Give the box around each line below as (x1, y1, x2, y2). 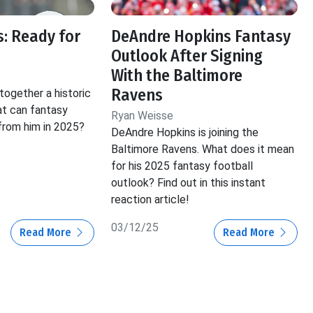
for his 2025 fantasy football (111, 159, 254, 173)
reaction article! (111, 193, 190, 207)
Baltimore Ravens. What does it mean (111, 143, 295, 156)
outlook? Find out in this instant (111, 176, 266, 190)
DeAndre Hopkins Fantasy (111, 27, 291, 47)
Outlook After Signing (111, 46, 263, 66)
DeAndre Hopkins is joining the (111, 126, 259, 140)
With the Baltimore (111, 66, 243, 86)
